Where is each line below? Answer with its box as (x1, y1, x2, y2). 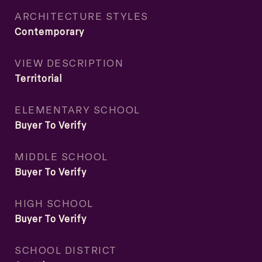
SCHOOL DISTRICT (15, 243, 117, 257)
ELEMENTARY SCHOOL (15, 102, 140, 116)
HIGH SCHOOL (15, 196, 94, 210)
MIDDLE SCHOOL (15, 149, 108, 163)
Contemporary (15, 25, 84, 38)
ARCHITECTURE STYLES (15, 9, 149, 23)
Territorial (15, 72, 62, 85)
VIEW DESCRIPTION (15, 56, 123, 70)
